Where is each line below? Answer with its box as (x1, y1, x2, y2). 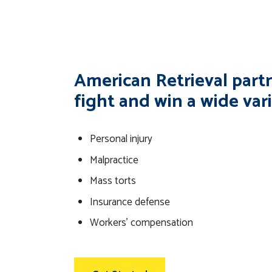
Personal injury (89, 131, 152, 148)
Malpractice (89, 151, 138, 169)
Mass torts (89, 172, 136, 190)
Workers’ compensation (89, 214, 193, 232)
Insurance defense (89, 193, 170, 211)
